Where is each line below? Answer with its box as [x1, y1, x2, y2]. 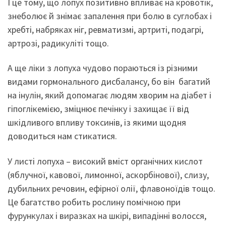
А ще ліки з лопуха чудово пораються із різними [8, 62, 198, 74]
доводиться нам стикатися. [8, 130, 117, 142]
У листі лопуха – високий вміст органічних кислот [8, 155, 203, 167]
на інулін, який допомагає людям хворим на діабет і [8, 89, 211, 101]
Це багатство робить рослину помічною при [8, 196, 181, 208]
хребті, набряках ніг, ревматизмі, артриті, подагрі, [8, 23, 203, 35]
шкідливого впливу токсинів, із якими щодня [8, 117, 186, 129]
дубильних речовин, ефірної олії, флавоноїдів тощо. [8, 182, 215, 194]
